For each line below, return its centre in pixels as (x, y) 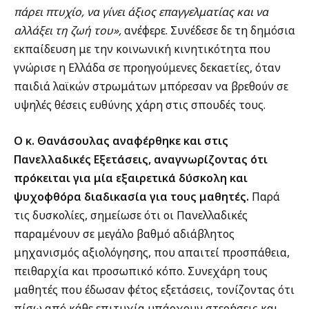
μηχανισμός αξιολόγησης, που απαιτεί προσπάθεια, (152, 252)
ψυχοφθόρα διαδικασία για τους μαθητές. (131, 196)
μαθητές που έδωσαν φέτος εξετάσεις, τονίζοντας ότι (154, 289)
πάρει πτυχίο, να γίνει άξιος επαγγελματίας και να (141, 12)
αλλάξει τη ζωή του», (68, 31)
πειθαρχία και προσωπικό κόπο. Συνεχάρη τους (141, 271)
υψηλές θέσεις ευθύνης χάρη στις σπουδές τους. (140, 105)
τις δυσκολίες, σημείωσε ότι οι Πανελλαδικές (131, 215)
